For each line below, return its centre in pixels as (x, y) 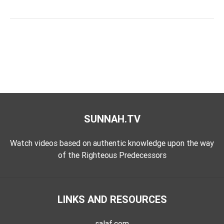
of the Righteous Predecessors (112, 155)
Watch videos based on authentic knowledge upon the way (112, 143)
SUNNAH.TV (112, 118)
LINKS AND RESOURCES (112, 199)
